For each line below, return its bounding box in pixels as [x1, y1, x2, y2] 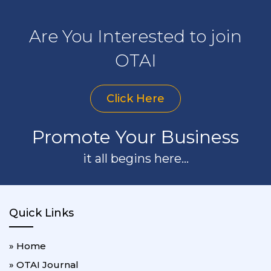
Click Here [106, 91, 165, 105]
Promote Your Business [32, 125, 239, 148]
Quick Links [9, 206, 74, 220]
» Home [9, 240, 46, 252]
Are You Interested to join [29, 25, 242, 47]
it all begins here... [82, 151, 189, 166]
